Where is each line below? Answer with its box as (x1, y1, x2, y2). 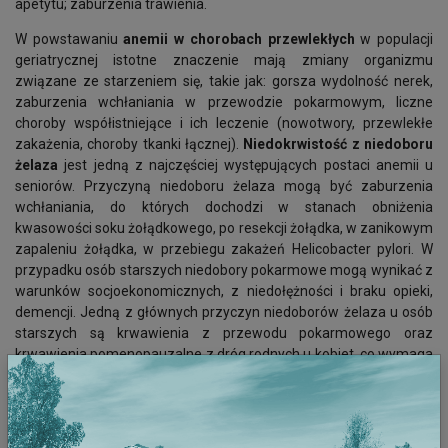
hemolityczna (15, 430, 105, 446)
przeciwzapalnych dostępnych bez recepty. (15, 409, 329, 425)
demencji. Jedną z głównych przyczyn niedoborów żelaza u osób (15, 304, 433, 320)
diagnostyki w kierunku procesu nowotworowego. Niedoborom (15, 367, 433, 383)
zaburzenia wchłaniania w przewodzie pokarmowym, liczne (15, 94, 433, 110)
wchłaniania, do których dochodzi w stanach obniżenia (15, 199, 433, 215)
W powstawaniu (15, 31, 124, 47)
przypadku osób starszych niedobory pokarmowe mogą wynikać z (15, 262, 433, 278)
